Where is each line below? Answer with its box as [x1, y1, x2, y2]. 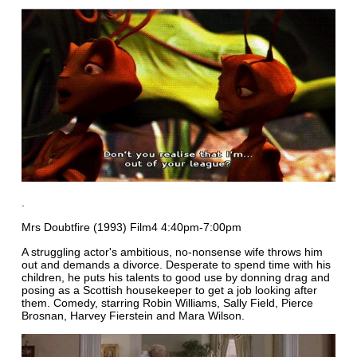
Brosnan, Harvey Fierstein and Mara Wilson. [21, 309, 245, 323]
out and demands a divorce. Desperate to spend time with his [21, 258, 331, 272]
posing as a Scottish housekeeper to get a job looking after [21, 284, 317, 297]
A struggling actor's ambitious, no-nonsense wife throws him [21, 245, 323, 259]
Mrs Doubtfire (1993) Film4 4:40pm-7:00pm [21, 221, 241, 234]
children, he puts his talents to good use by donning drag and [21, 271, 330, 284]
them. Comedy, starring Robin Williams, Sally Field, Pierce [21, 296, 313, 310]
